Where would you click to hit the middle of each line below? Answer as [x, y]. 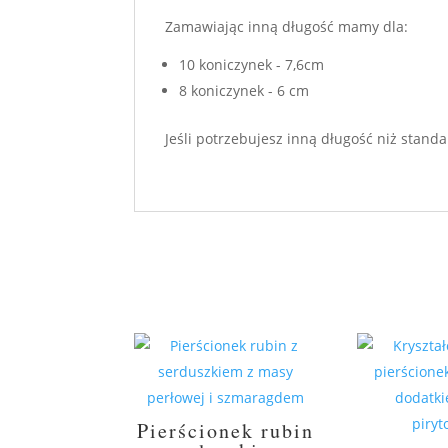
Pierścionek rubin [226, 430]
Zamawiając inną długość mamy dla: [287, 26]
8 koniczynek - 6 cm [244, 90]
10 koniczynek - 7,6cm [252, 64]
